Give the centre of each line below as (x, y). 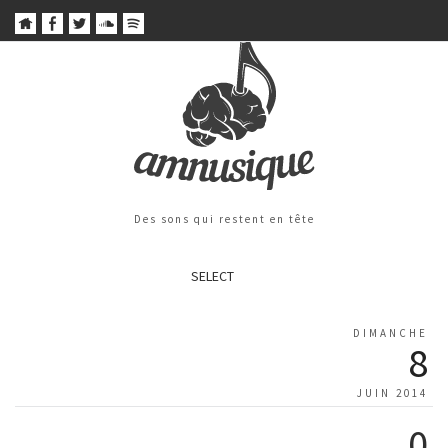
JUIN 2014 (392, 393)
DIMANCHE (390, 333)
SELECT (212, 276)
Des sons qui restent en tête (224, 219)
